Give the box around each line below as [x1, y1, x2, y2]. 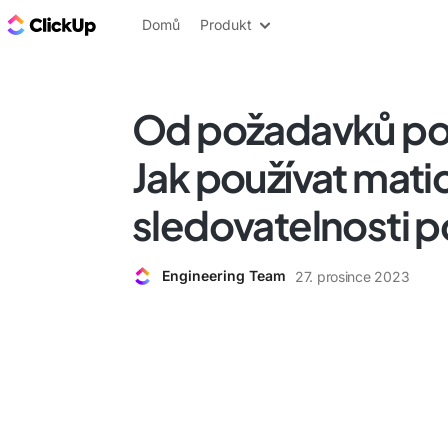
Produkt [200, 16, 252, 33]
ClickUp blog [100, 13, 201, 35]
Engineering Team [162, 267, 286, 284]
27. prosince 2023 [295, 267, 410, 285]
